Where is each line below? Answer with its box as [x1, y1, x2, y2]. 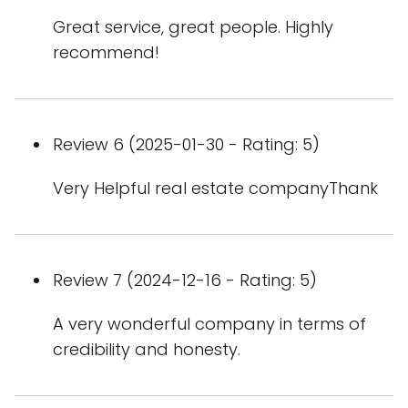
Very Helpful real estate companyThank [53, 177, 378, 199]
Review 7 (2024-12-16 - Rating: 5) [53, 269, 317, 291]
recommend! [53, 41, 159, 64]
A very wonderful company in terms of [53, 312, 366, 335]
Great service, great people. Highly [53, 15, 333, 38]
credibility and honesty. [53, 338, 240, 361]
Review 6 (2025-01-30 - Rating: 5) [53, 133, 320, 156]
